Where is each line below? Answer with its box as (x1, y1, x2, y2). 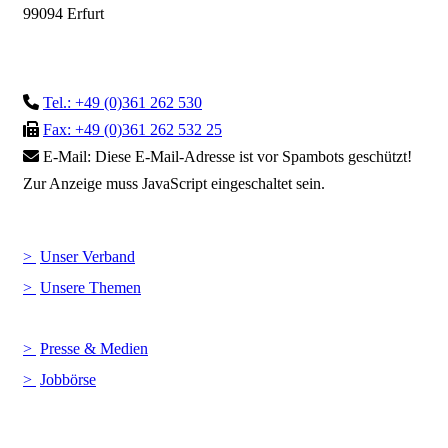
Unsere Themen (40, 279, 141, 297)
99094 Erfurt (23, 5, 104, 23)
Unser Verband (40, 248, 135, 266)
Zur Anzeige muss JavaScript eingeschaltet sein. (23, 175, 325, 193)
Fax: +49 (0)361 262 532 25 (43, 121, 222, 139)
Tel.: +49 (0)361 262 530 (43, 94, 202, 112)
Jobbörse (40, 371, 96, 389)
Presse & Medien (40, 340, 148, 358)
